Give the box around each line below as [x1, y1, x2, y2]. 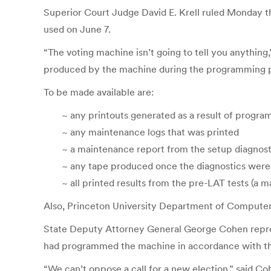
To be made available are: [44, 86, 154, 98]
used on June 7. [44, 23, 111, 35]
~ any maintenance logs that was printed [62, 126, 239, 138]
